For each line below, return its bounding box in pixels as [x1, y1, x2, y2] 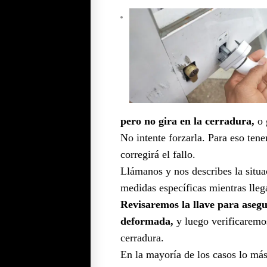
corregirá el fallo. [120, 148, 195, 160]
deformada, [120, 215, 173, 227]
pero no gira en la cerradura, [120, 114, 254, 127]
